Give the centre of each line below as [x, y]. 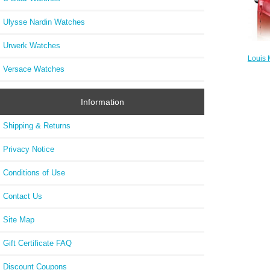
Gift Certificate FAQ [37, 243]
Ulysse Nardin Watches [44, 22]
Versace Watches [34, 69]
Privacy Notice [29, 149]
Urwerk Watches [32, 45]
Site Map [19, 220]
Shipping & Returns [37, 126]
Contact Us [23, 196]
